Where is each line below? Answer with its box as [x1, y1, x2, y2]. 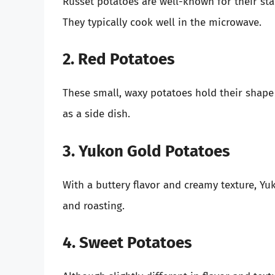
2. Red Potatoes [63, 50, 175, 69]
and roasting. [63, 199, 125, 212]
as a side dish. [63, 107, 130, 121]
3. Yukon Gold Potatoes [63, 141, 230, 161]
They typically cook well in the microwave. [63, 15, 261, 29]
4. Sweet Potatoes [63, 233, 192, 253]
